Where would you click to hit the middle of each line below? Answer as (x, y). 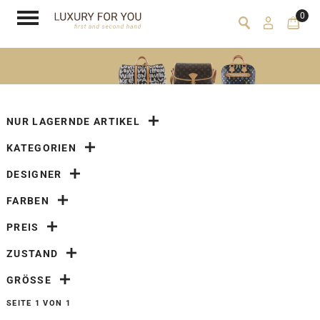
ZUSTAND (32, 254)
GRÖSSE (29, 280)
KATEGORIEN (41, 148)
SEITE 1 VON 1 (39, 304)
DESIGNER (34, 175)
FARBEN (28, 201)
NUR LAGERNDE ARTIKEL (73, 122)
